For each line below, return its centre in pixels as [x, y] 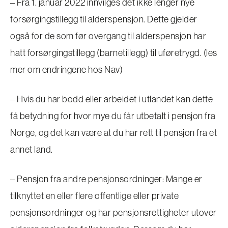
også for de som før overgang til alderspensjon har [108, 36]
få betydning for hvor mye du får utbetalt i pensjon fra [113, 116]
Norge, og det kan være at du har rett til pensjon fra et [113, 132]
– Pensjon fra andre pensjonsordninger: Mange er [106, 179]
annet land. [32, 149]
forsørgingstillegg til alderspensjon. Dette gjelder [104, 19]
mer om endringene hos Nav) [66, 69]
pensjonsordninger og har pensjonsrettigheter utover [113, 212]
